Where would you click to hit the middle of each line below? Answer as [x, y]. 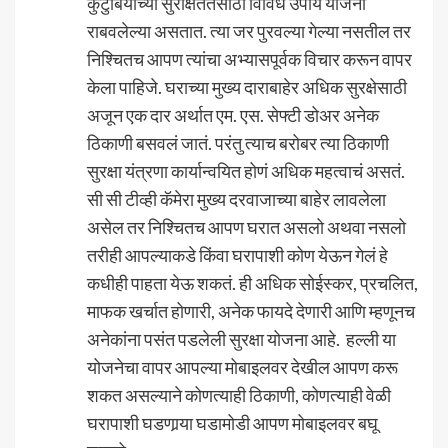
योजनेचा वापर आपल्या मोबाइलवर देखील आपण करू [242, 366]
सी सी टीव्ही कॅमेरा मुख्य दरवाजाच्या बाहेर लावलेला [236, 198]
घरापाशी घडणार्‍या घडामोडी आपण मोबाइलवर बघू [232, 422]
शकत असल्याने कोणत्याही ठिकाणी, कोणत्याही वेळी [239, 394]
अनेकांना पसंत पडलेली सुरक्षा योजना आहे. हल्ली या [241, 338]
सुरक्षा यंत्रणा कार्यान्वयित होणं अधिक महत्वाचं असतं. [246, 170]
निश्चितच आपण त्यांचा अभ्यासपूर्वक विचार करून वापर [249, 58]
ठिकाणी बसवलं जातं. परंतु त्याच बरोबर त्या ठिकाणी [238, 142]
